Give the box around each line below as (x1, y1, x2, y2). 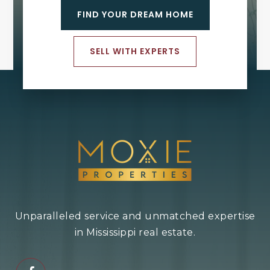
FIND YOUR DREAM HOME (77, 8, 193, 20)
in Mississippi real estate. (74, 226, 196, 238)
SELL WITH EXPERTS (90, 45, 180, 57)
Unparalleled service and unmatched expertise (14, 210, 256, 222)
